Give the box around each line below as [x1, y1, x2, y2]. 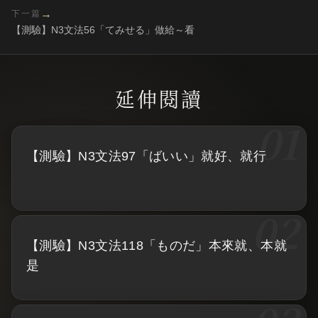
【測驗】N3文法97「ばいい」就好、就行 [26, 148, 267, 163]
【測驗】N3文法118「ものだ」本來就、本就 [26, 238, 287, 253]
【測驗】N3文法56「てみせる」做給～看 [11, 23, 194, 35]
